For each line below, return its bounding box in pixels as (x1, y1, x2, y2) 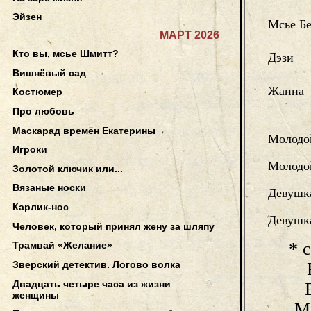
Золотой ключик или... (12, 162, 123, 174)
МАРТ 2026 (160, 28, 219, 41)
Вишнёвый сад (12, 67, 86, 78)
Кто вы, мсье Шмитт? (12, 48, 119, 60)
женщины (12, 289, 59, 301)
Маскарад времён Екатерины (12, 124, 155, 136)
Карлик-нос (12, 201, 69, 213)
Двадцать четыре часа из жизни (12, 278, 171, 289)
